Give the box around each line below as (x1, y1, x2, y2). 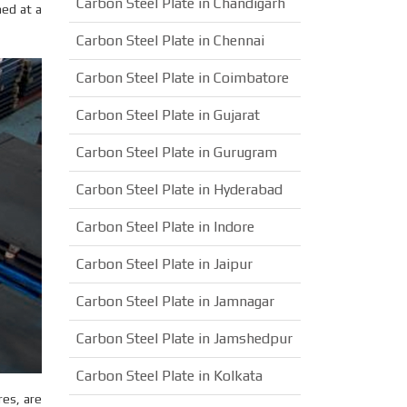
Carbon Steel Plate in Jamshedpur (76, 330, 293, 347)
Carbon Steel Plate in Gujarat (76, 106, 260, 124)
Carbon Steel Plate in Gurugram (76, 144, 277, 161)
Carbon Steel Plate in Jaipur (76, 255, 253, 273)
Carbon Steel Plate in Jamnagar (76, 293, 274, 310)
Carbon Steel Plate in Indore (76, 218, 254, 235)
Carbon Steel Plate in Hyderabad (76, 181, 283, 198)
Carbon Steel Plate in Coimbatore (76, 69, 289, 86)
